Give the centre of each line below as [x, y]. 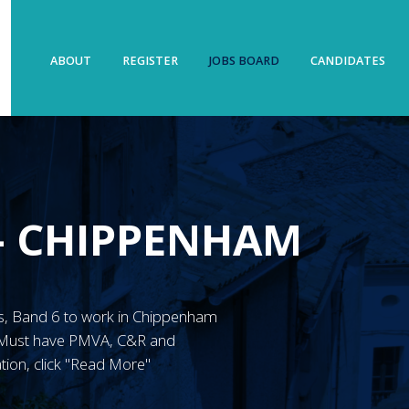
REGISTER [151, 60]
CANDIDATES [347, 60]
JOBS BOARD [244, 60]
